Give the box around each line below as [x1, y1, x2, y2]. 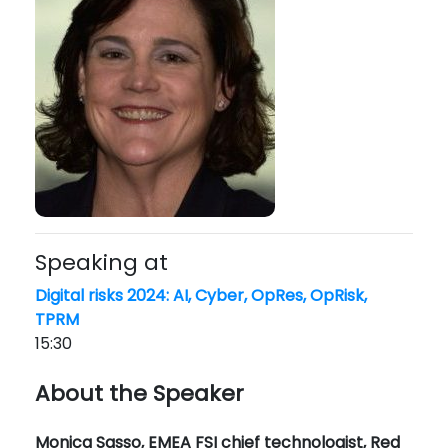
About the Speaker [35, 378, 244, 410]
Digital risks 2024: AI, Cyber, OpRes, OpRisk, [35, 284, 367, 308]
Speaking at [35, 247, 168, 279]
